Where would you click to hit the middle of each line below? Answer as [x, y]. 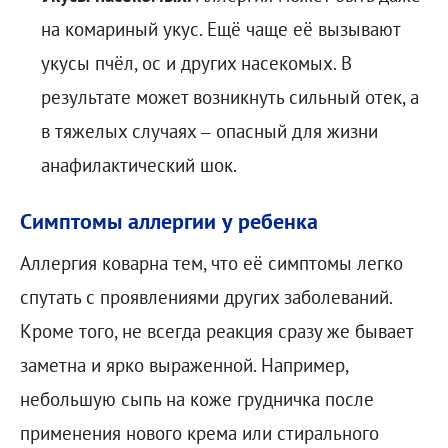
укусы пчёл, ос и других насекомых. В [196, 63]
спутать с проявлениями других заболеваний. [205, 297]
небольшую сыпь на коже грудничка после [196, 399]
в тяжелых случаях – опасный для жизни [209, 131]
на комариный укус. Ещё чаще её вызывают [220, 29]
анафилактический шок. [138, 165]
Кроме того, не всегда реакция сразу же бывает [216, 331]
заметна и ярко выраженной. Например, [183, 365]
